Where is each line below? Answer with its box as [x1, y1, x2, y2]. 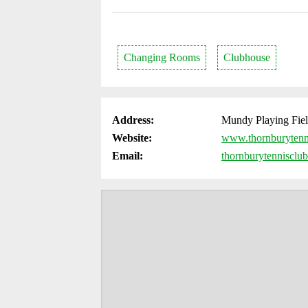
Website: [112, 132, 152, 144]
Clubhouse [223, 52, 270, 63]
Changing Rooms [124, 52, 200, 63]
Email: [112, 150, 143, 162]
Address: [112, 114, 154, 126]
